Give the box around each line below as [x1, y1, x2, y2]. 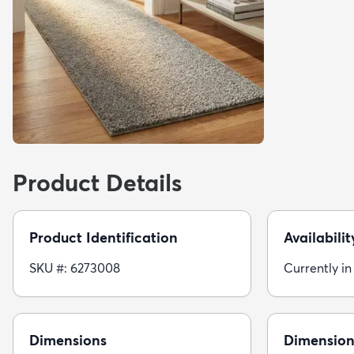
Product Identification [29, 228, 178, 247]
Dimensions [29, 331, 107, 350]
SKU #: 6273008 [29, 260, 120, 277]
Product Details [13, 168, 182, 198]
